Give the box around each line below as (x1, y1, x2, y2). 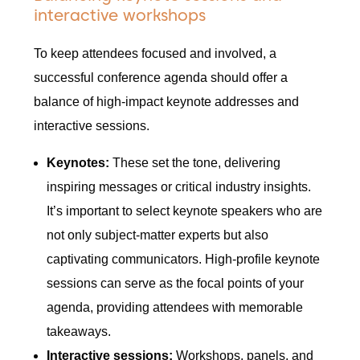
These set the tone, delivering (109, 156, 281, 170)
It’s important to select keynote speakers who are (47, 204, 323, 219)
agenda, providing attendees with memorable (47, 301, 304, 315)
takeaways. (47, 325, 112, 339)
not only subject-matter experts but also (47, 228, 269, 243)
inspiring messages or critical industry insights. (47, 180, 312, 194)
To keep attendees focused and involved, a (34, 47, 277, 61)
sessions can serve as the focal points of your (47, 276, 305, 291)
